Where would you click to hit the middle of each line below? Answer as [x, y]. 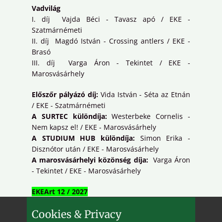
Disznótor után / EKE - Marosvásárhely [95, 149]
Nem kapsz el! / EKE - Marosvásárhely [94, 127]
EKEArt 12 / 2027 [60, 192]
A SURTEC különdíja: [69, 116]
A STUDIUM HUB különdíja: [83, 138]
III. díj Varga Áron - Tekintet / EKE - [111, 63]
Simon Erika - [163, 138]
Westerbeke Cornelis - [149, 116]
